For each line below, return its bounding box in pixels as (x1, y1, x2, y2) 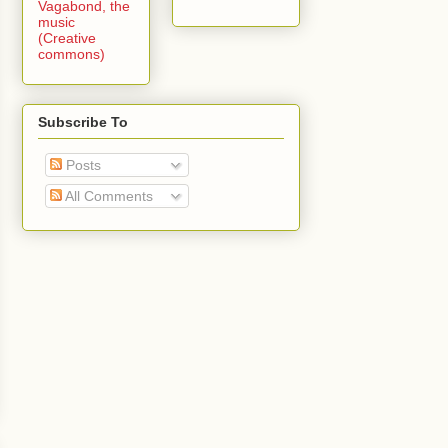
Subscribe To (38, 113, 128, 130)
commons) (38, 45, 105, 62)
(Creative (38, 29, 96, 46)
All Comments (62, 187, 153, 204)
